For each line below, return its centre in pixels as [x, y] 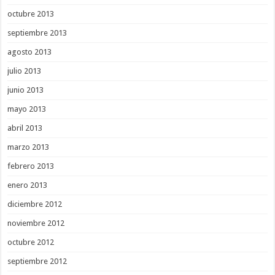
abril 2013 [25, 128]
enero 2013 [28, 185]
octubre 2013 [31, 14]
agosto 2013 [30, 52]
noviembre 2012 [36, 223]
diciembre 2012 [35, 204]
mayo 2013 [27, 109]
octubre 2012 [31, 242]
